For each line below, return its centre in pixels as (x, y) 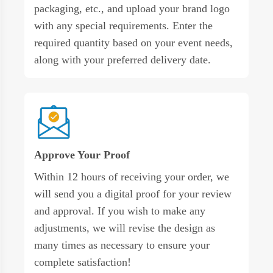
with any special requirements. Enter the (123, 25)
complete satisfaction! (83, 262)
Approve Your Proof (82, 154)
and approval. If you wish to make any (120, 211)
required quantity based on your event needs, (133, 42)
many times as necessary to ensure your (122, 245)
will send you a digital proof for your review (133, 193)
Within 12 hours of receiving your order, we (132, 176)
